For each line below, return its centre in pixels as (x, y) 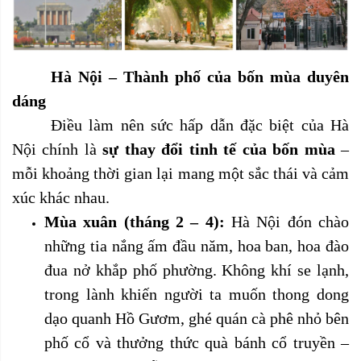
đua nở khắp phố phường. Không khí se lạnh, (197, 270)
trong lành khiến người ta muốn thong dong (197, 294)
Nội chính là (58, 149)
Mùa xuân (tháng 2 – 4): (135, 222)
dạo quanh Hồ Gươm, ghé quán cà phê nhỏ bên (197, 318)
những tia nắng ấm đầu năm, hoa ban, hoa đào (197, 246)
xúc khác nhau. (61, 197)
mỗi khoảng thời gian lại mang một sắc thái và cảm (180, 173)
